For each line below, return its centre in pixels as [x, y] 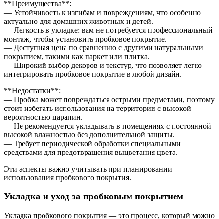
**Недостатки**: [32, 90]
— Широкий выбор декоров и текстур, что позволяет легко [103, 65]
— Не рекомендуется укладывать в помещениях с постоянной [108, 126]
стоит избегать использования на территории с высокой [98, 108]
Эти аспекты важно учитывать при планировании [88, 169]
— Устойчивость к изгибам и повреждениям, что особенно [102, 12]
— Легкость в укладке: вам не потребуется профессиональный [108, 30]
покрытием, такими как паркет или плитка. [77, 56]
